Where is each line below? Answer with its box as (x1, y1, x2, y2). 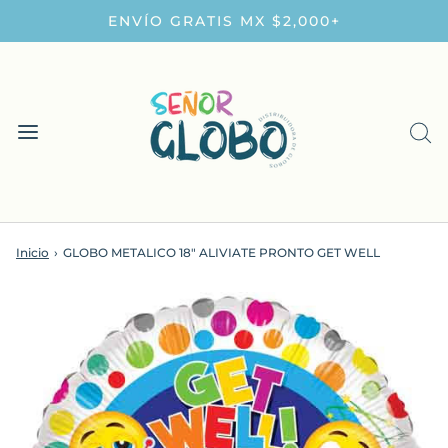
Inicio (16, 245, 49, 260)
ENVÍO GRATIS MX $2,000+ (107, 12, 341, 30)
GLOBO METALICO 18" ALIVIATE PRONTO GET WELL (63, 245, 380, 260)
